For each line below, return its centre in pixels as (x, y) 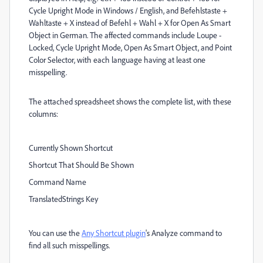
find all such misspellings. (69, 245)
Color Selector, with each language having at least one (117, 60)
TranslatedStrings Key (63, 199)
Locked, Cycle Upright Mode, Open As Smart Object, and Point (130, 47)
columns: (43, 114)
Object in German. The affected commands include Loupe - (125, 35)
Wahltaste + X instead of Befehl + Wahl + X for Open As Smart (130, 23)
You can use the (55, 233)
